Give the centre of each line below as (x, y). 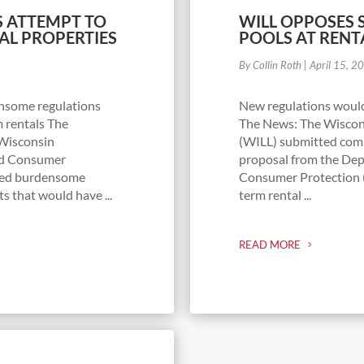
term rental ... (275, 194)
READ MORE (270, 244)
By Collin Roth (270, 65)
